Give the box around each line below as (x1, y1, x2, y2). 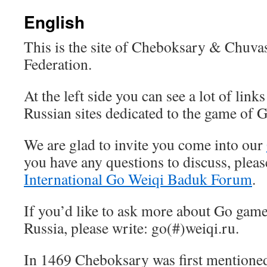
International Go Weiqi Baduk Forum (24, 169, 252, 189)
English (24, 10, 85, 34)
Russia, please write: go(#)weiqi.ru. (24, 218, 239, 238)
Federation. (24, 54, 92, 74)
